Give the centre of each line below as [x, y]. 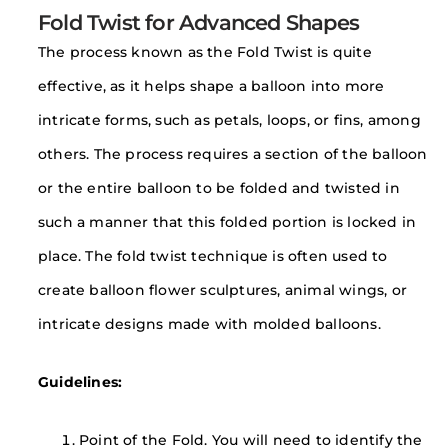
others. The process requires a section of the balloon [233, 154]
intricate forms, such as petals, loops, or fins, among [229, 120]
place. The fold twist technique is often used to [213, 256]
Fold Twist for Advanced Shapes [198, 23]
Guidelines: [80, 382]
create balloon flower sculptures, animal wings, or [223, 290]
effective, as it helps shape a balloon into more [211, 86]
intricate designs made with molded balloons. [209, 324]
